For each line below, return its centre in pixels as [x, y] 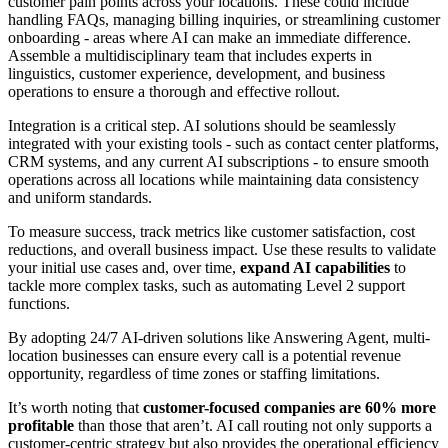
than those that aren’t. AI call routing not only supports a [253, 425]
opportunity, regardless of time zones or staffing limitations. [194, 373]
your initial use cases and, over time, [124, 267]
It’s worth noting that [75, 407]
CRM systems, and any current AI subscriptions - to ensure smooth [218, 161]
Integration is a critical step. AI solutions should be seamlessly [202, 125]
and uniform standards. [80, 197]
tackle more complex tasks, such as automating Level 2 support [206, 285]
